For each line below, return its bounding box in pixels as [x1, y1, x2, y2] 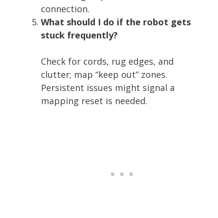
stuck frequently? [41, 29, 118, 41]
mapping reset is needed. [41, 94, 147, 107]
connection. [41, 2, 90, 15]
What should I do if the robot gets [41, 16, 191, 28]
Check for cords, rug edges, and [41, 55, 174, 67]
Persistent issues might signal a [41, 81, 175, 93]
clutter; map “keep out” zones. [41, 68, 167, 80]
